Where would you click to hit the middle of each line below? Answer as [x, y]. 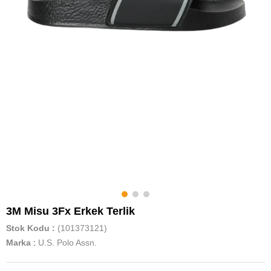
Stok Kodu [28, 228]
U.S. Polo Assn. [67, 243]
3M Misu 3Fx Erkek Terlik [70, 211]
